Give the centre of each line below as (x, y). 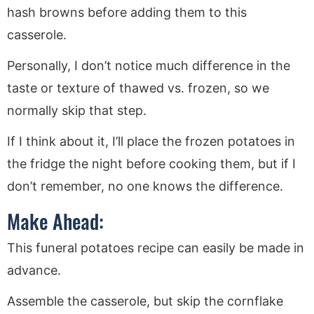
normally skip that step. (77, 110)
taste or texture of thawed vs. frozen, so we (138, 88)
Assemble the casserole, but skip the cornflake (145, 301)
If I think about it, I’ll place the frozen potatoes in (151, 141)
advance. (34, 270)
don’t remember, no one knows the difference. (145, 186)
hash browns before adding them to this (127, 12)
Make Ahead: (55, 221)
